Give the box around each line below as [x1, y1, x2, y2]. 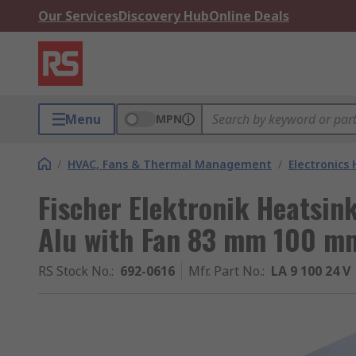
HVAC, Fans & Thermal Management [68, 157, 272, 172]
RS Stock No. [38, 262, 111, 280]
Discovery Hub [118, 7, 209, 25]
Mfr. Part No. [188, 262, 262, 280]
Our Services [38, 7, 118, 25]
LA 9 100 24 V [271, 262, 350, 280]
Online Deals [209, 7, 289, 25]
